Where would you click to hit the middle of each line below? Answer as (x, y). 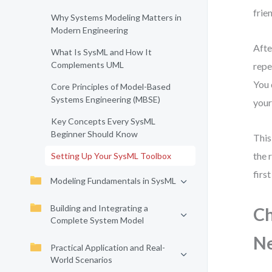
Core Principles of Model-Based (111, 87)
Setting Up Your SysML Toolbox (111, 156)
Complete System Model (97, 220)
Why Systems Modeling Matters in (116, 17)
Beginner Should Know (94, 134)
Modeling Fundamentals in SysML (113, 181)
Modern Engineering (90, 30)
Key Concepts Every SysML (103, 121)
